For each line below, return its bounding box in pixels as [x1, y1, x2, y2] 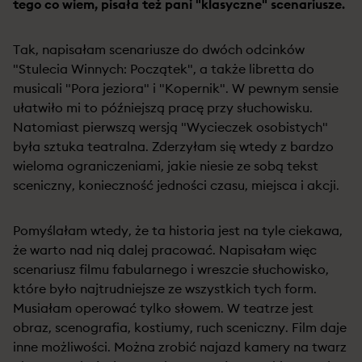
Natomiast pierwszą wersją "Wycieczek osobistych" [13, 119, 328, 135]
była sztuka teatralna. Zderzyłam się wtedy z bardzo [13, 138, 334, 154]
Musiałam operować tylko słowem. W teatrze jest [13, 300, 314, 316]
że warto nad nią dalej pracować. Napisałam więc [13, 242, 317, 258]
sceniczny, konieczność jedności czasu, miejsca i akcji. [13, 177, 339, 193]
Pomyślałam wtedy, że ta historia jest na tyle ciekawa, [13, 222, 343, 238]
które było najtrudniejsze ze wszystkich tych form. [13, 280, 317, 297]
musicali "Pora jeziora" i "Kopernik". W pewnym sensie [13, 80, 339, 96]
